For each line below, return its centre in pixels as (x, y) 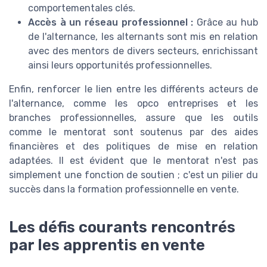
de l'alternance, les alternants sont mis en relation (143, 36)
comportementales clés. (82, 8)
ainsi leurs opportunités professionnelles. (120, 65)
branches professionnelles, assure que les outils (133, 117)
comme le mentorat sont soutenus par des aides (133, 132)
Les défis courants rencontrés (122, 227)
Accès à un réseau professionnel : (111, 22)
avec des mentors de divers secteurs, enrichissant (143, 51)
